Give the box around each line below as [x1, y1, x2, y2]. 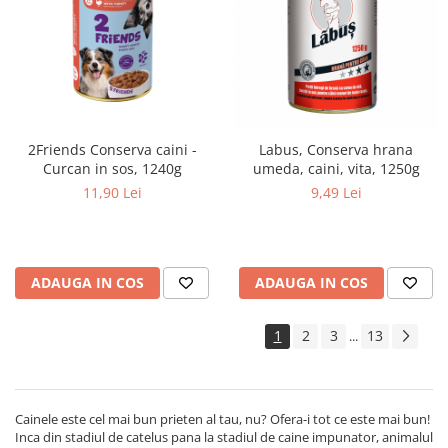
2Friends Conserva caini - [27, 139, 197, 159]
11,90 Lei [82, 182, 142, 202]
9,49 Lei [310, 182, 362, 202]
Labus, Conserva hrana [259, 139, 413, 159]
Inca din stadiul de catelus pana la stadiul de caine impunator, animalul [15, 427, 433, 446]
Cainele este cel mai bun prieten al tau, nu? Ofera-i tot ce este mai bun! [15, 409, 430, 428]
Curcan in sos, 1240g [42, 158, 182, 178]
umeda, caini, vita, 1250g [252, 158, 420, 178]
